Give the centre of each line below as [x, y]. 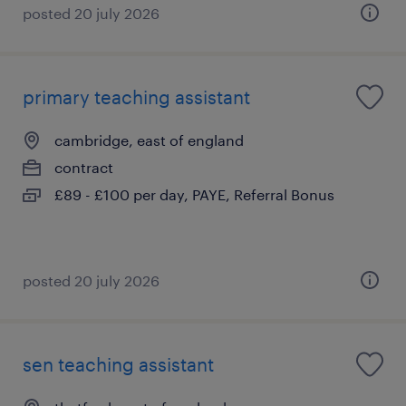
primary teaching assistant [136, 97]
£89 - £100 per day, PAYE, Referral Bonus [194, 194]
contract [84, 167]
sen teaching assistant [118, 364]
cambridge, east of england [149, 140]
